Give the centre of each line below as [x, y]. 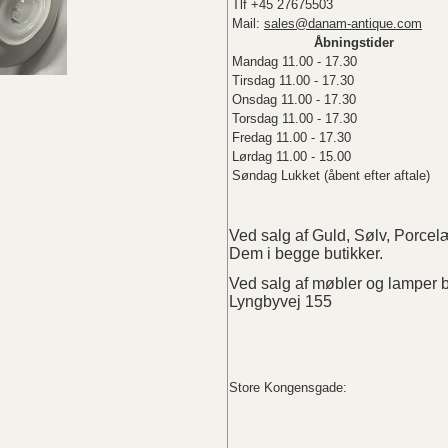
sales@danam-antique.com [343, 23]
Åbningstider [353, 42]
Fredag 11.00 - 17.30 [291, 137]
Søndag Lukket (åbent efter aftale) [331, 175]
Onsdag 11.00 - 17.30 [294, 99]
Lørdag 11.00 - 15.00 [291, 156]
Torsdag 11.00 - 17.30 [294, 118]
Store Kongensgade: [288, 387]
